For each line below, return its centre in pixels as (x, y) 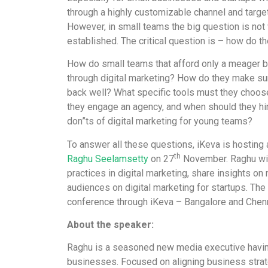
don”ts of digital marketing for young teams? (160, 121)
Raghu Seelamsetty (108, 159)
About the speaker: (110, 224)
